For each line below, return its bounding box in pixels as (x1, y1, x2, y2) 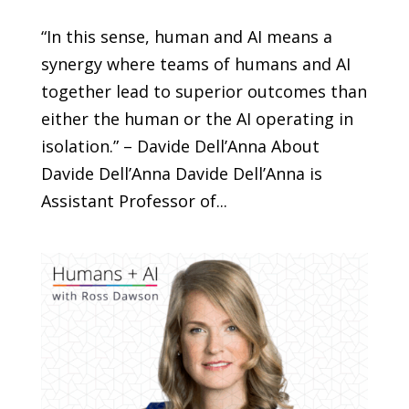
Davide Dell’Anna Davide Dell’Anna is (40, 162, 322, 184)
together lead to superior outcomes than (40, 79, 367, 102)
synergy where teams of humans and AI (40, 52, 351, 75)
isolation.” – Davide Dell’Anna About (40, 134, 320, 157)
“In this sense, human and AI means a (40, 25, 332, 47)
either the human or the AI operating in (40, 107, 353, 130)
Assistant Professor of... (40, 189, 227, 212)
